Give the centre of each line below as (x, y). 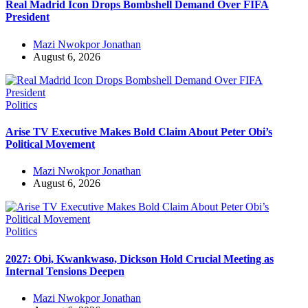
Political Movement (50, 144)
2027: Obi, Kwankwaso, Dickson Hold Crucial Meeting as (140, 258)
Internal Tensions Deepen (65, 271)
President (27, 17)
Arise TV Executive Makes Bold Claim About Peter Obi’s (139, 131)
